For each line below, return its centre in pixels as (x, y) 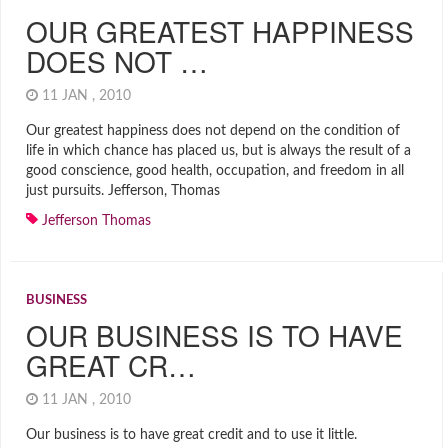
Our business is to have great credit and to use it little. (191, 435)
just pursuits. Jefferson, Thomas (123, 191)
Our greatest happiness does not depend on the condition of (213, 131)
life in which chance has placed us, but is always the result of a (218, 151)
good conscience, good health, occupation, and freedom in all (215, 171)
